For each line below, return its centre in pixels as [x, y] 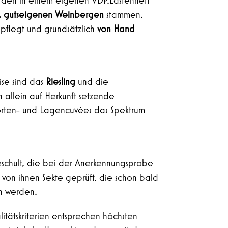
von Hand [116, 29]
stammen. [124, 15]
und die [92, 82]
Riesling [61, 82]
